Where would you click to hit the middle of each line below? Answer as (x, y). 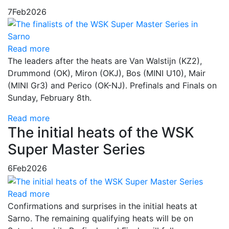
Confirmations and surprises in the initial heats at (102, 206)
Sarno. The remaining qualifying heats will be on (100, 218)
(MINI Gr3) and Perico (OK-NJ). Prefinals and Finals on (112, 85)
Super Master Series (76, 149)
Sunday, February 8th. (50, 98)
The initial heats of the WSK (101, 132)
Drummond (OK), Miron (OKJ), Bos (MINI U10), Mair (107, 73)
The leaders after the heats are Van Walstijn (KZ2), (105, 61)
